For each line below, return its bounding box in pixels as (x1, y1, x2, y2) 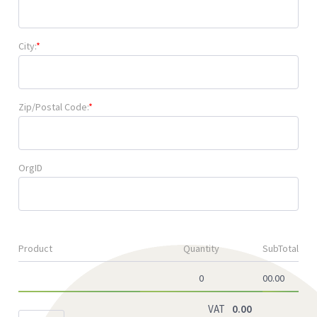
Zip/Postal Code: (18, 100, 88, 113)
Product (18, 242, 52, 255)
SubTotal (263, 242, 299, 255)
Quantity (183, 242, 219, 255)
